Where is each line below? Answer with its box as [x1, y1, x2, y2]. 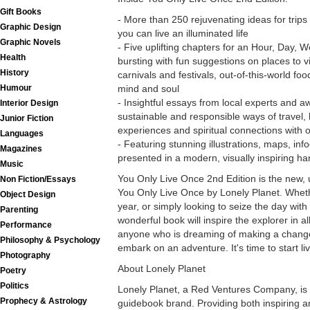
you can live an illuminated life [118, 27, 248, 39]
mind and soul [118, 82, 179, 94]
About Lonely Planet [118, 262, 206, 274]
